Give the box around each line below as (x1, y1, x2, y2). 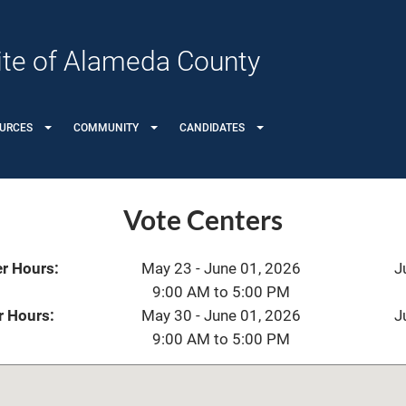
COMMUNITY (73, 121, 139, 134)
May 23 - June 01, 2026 (140, 259, 301, 277)
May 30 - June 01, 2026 (140, 306, 301, 324)
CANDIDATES (179, 121, 245, 134)
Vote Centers (123, 203, 283, 236)
